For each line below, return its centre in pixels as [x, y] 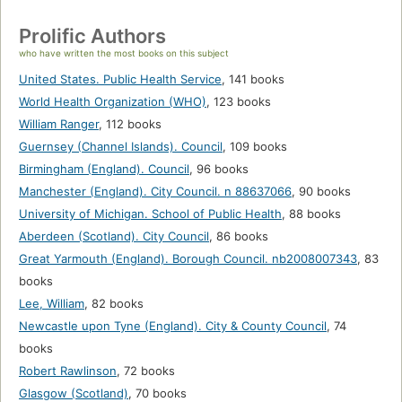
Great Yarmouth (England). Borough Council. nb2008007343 [188, 259]
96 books [223, 169]
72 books [149, 371]
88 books [315, 214]
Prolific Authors [92, 36]
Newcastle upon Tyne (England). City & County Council [173, 326]
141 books [257, 79]
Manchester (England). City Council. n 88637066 [155, 192]
